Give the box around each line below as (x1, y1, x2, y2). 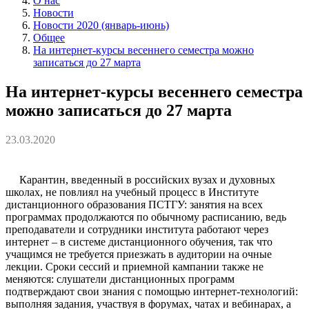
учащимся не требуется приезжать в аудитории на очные (6, 248, 272, 260)
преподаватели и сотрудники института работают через (6, 223, 268, 235)
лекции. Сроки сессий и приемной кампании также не (6, 260, 263, 272)
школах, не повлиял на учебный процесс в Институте (6, 186, 259, 198)
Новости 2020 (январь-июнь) (33, 19, 169, 31)
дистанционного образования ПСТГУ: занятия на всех (6, 198, 263, 210)
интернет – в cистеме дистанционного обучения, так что (6, 235, 272, 248)
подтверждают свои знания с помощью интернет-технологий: (6, 285, 298, 297)
